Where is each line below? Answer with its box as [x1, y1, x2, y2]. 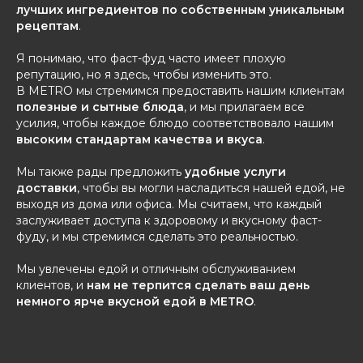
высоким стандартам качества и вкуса [16, 132, 263, 147]
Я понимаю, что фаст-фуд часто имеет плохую [16, 51, 286, 66]
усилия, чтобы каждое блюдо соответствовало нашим [16, 116, 334, 130]
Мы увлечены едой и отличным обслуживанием [16, 262, 296, 276]
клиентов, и [16, 278, 87, 293]
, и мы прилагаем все [184, 100, 305, 114]
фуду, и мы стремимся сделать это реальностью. [16, 229, 298, 244]
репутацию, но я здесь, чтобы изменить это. [16, 67, 271, 82]
